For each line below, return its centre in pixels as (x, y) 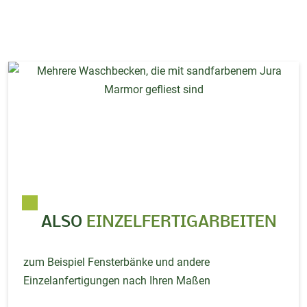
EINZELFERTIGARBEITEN (182, 222)
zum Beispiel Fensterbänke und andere (117, 262)
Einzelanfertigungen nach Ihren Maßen (117, 280)
